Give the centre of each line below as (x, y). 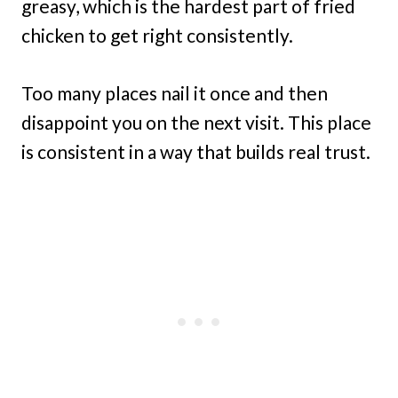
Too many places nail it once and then (175, 93)
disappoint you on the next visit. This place (196, 123)
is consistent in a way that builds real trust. (196, 152)
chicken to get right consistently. (157, 36)
